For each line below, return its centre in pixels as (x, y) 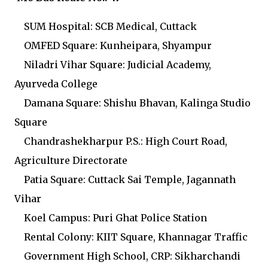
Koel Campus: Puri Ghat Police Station (111, 218)
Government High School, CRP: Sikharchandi (127, 256)
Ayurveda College (56, 84)
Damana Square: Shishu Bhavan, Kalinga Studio (133, 103)
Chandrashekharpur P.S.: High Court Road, (121, 141)
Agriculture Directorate (71, 161)
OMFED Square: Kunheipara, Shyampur (113, 46)
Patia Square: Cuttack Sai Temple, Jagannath (125, 180)
